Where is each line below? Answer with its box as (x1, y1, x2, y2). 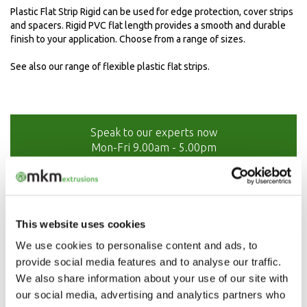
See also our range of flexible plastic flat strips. (10, 61, 210, 72)
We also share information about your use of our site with (16, 272, 288, 284)
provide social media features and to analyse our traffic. (16, 256, 282, 268)
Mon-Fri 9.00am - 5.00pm (90, 141, 217, 153)
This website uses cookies (16, 218, 146, 230)
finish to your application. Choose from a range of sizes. (10, 34, 245, 45)
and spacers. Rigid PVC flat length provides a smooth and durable (10, 20, 286, 31)
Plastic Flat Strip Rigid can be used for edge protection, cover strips (10, 6, 293, 17)
